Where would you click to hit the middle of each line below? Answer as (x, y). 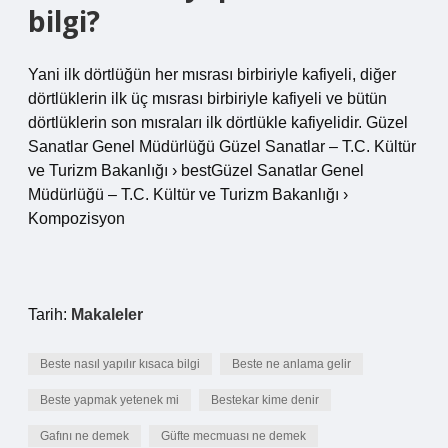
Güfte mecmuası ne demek (233, 436)
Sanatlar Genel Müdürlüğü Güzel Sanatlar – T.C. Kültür (222, 146)
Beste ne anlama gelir (291, 364)
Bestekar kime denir (265, 400)
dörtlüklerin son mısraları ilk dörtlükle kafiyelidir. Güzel (218, 122)
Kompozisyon (76, 218)
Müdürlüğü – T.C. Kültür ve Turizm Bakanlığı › (188, 194)
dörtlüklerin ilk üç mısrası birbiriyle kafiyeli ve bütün (207, 98)
